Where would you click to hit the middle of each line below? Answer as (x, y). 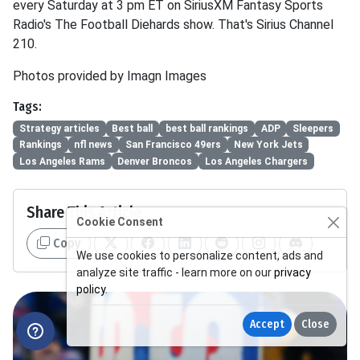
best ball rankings (207, 128)
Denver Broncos (155, 161)
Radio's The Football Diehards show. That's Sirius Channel (173, 24)
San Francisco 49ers (173, 145)
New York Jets (268, 145)
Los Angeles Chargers (256, 161)
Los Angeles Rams (62, 161)
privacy (292, 272)
